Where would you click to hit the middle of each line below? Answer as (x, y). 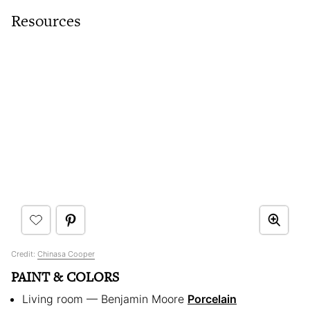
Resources (46, 21)
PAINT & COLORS (65, 277)
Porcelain (212, 299)
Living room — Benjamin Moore (105, 299)
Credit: (24, 254)
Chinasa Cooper (66, 254)
